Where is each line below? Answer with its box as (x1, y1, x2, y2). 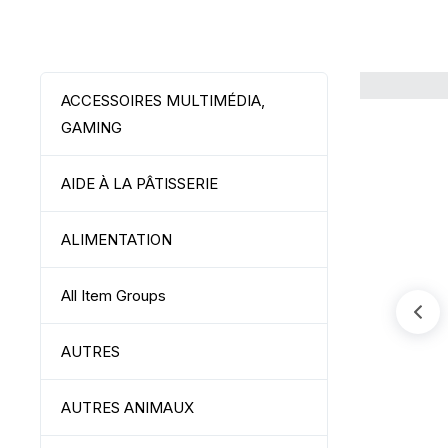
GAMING (61, 118, 122, 137)
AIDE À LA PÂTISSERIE (61, 174, 218, 193)
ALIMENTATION (61, 230, 172, 249)
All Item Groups (61, 286, 166, 305)
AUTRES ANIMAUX (61, 398, 194, 417)
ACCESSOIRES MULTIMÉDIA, (61, 91, 265, 110)
